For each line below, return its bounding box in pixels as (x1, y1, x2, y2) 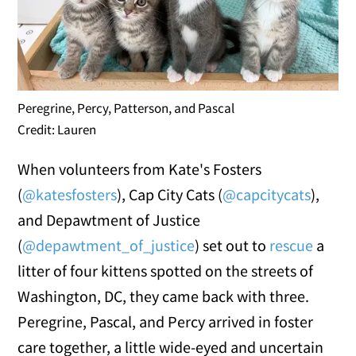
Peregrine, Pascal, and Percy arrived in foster (17, 311, 314, 332)
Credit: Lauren (17, 121, 97, 139)
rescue (269, 235, 314, 256)
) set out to (195, 235, 270, 256)
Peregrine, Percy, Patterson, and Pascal (17, 99, 235, 118)
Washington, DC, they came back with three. (17, 286, 310, 307)
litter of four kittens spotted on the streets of (17, 261, 314, 281)
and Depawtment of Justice (17, 210, 201, 230)
